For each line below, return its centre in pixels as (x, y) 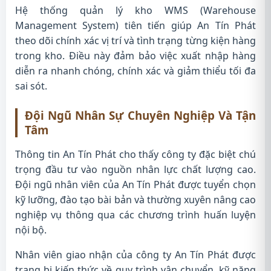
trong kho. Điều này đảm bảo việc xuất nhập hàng (135, 56)
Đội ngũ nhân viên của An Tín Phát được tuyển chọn (135, 184)
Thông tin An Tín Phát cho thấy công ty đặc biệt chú (135, 154)
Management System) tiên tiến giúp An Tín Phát (135, 25)
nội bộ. (31, 230)
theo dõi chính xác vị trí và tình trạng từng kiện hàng (135, 41)
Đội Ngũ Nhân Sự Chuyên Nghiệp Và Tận (140, 115)
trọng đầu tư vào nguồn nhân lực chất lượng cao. (135, 169)
